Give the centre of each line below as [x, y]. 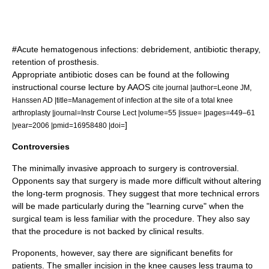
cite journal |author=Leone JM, [202, 87]
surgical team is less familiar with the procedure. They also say [131, 219]
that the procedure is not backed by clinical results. [108, 231]
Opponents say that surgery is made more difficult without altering [137, 181]
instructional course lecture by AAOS [82, 87]
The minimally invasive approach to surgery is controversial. [125, 168]
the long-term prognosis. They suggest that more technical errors [136, 193]
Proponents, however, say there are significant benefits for [122, 253]
